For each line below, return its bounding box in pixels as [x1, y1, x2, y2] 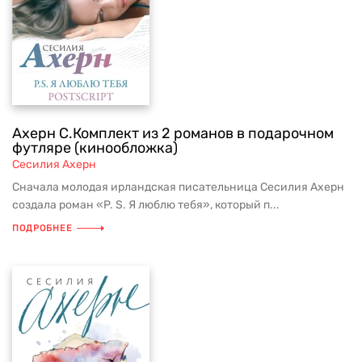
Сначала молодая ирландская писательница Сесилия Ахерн [12, 180, 344, 194]
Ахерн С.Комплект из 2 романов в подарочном [12, 124, 334, 142]
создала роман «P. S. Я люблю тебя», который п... [12, 198, 280, 212]
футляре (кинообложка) [12, 139, 178, 157]
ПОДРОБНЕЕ [12, 223, 73, 234]
